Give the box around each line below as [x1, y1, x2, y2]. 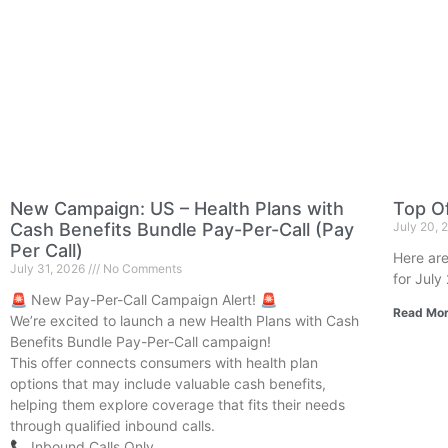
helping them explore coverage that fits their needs [10, 396, 345, 414]
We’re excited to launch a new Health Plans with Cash [10, 312, 359, 330]
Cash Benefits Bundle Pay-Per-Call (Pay [10, 219, 354, 241]
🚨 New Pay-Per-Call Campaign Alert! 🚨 [10, 291, 277, 309]
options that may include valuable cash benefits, [10, 375, 326, 393]
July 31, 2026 [10, 261, 88, 277]
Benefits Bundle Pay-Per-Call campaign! [10, 333, 271, 351]
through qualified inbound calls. [10, 417, 215, 435]
